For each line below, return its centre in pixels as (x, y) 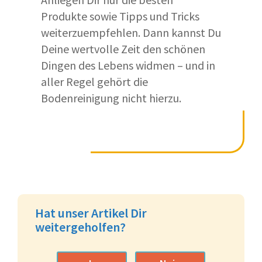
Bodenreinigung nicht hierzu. (111, 98)
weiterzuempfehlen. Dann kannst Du (131, 32)
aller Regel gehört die (94, 81)
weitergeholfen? (80, 227)
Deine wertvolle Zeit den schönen (123, 49)
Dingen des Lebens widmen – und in (128, 65)
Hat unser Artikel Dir (91, 213)
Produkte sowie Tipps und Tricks (120, 16)
